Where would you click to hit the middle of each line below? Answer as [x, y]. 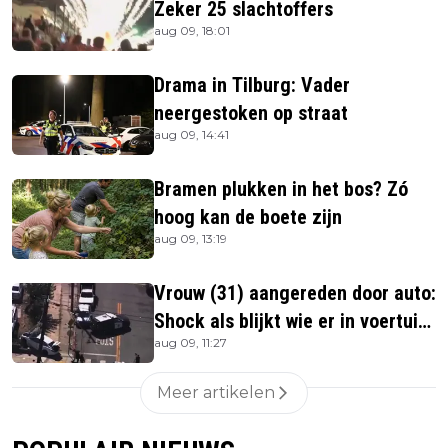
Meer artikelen [216, 393]
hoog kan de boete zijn [248, 217]
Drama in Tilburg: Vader [252, 85]
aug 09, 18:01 [192, 31]
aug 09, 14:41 [191, 135]
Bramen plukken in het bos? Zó [281, 189]
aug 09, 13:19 [190, 239]
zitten [178, 349]
